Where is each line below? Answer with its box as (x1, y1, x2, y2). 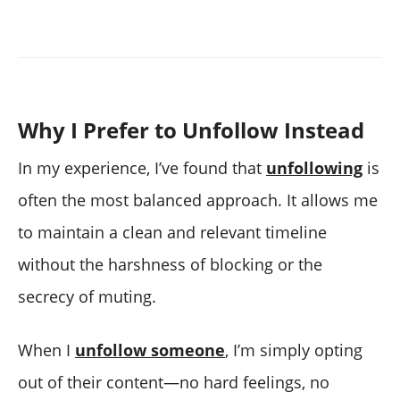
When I (18, 339, 75, 362)
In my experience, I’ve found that (18, 157, 266, 179)
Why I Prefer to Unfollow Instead (18, 115, 364, 146)
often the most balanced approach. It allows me (18, 189, 378, 212)
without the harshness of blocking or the (18, 254, 322, 276)
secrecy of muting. (18, 286, 156, 308)
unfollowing (266, 157, 362, 179)
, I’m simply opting (225, 339, 362, 362)
